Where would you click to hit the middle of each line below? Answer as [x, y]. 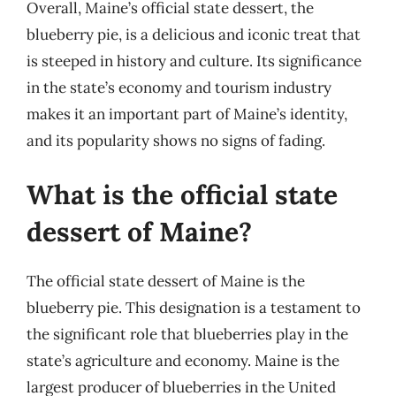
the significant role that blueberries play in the [187, 334]
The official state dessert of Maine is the [166, 281]
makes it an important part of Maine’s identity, [187, 114]
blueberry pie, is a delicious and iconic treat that [194, 34]
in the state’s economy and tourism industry [179, 87]
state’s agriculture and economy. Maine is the [183, 361]
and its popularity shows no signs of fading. [176, 140]
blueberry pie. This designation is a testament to [194, 308]
